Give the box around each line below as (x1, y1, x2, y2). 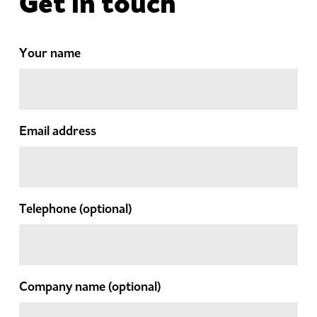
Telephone (19, 200, 79, 217)
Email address (19, 122, 96, 139)
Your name (19, 45, 81, 61)
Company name (19, 278, 108, 294)
